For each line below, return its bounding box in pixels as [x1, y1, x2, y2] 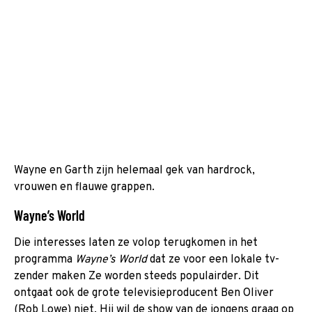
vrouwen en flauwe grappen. [14, 180, 155, 194]
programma [14, 252, 75, 267]
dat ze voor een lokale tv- [147, 252, 279, 267]
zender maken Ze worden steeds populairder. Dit [14, 269, 259, 283]
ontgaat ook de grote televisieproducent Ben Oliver [14, 286, 274, 300]
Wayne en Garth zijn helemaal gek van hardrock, [14, 163, 255, 178]
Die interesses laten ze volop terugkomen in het [14, 235, 258, 250]
